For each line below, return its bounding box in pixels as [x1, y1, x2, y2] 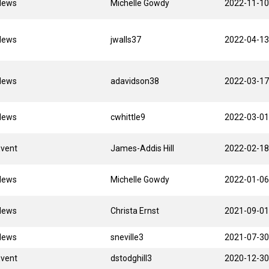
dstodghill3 [110, 253, 152, 263]
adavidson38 [110, 76, 159, 86]
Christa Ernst [110, 205, 159, 216]
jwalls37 [110, 34, 141, 44]
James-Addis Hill [110, 143, 174, 153]
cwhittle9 [110, 112, 145, 122]
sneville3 [110, 232, 144, 242]
